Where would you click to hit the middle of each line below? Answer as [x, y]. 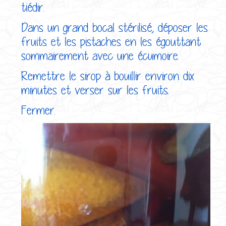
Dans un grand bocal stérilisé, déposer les [115, 27]
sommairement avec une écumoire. [100, 55]
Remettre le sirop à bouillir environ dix [108, 75]
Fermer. [38, 110]
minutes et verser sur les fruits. [95, 90]
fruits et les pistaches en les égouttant [111, 41]
